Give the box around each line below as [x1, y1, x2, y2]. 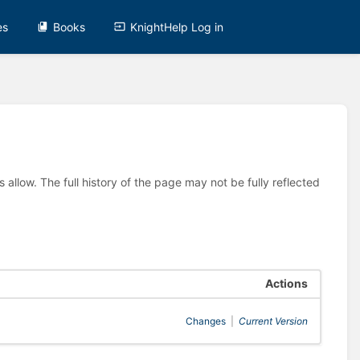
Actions [264, 276, 308, 291]
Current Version [238, 315, 308, 328]
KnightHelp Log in [130, 19, 224, 34]
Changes [185, 315, 226, 328]
